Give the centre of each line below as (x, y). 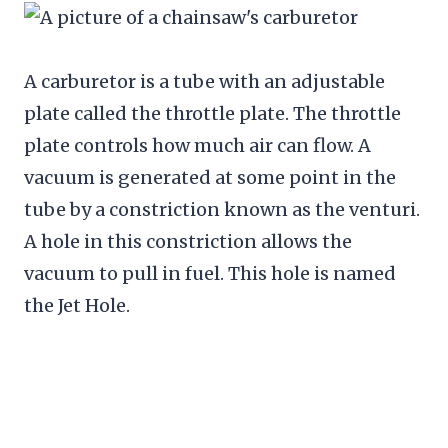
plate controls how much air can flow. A (197, 145)
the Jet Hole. (77, 305)
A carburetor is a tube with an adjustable (204, 81)
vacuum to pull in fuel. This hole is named (210, 273)
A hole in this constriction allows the (188, 241)
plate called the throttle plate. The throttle (212, 113)
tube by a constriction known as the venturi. (222, 209)
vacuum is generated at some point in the (210, 177)
